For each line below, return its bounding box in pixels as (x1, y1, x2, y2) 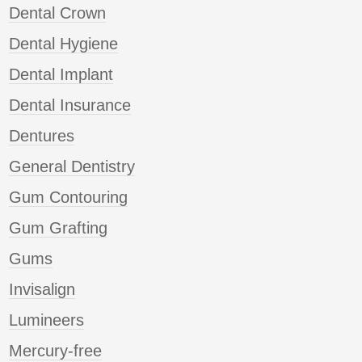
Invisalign (9, 280, 75, 299)
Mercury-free (9, 342, 102, 360)
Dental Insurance (9, 96, 131, 115)
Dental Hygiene (9, 35, 118, 53)
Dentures (9, 127, 74, 145)
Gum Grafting (9, 219, 107, 238)
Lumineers (9, 311, 84, 330)
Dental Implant (9, 65, 113, 84)
